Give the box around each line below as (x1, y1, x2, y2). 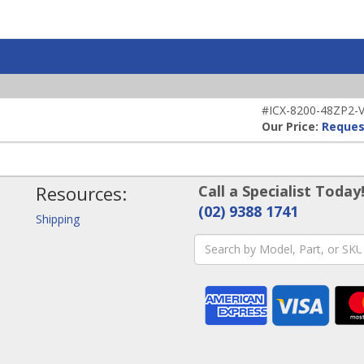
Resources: (36, 180, 127, 206)
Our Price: (262, 118, 322, 134)
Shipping (36, 210, 80, 227)
